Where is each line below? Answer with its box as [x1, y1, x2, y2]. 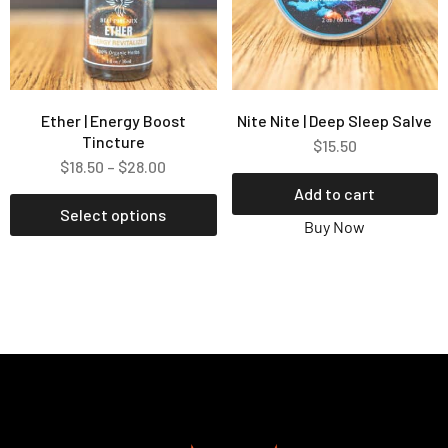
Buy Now [304, 217, 366, 237]
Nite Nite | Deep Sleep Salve [237, 111, 433, 131]
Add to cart [294, 184, 376, 204]
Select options [60, 205, 167, 225]
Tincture [81, 132, 145, 152]
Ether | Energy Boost [40, 111, 186, 131]
